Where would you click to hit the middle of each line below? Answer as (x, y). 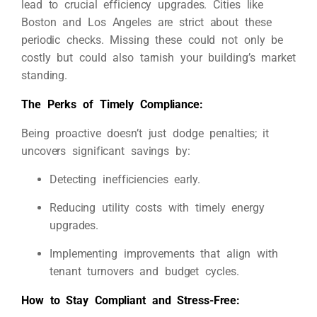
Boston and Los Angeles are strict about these (146, 22)
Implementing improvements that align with (164, 254)
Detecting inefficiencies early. (125, 179)
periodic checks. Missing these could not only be (152, 40)
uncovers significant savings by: (106, 151)
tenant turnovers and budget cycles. (144, 271)
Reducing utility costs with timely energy (157, 208)
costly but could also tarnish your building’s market (158, 58)
